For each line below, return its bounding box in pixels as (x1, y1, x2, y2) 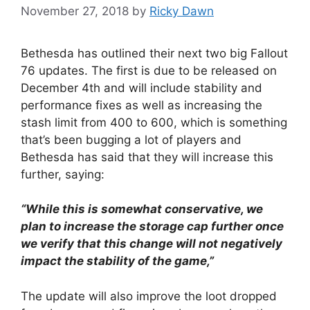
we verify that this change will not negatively (21, 237, 282, 250)
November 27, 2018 (21, 3, 129, 18)
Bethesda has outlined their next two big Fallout (21, 46, 288, 60)
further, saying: (21, 167, 104, 181)
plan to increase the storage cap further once (21, 219, 284, 233)
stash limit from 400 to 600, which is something (21, 115, 287, 129)
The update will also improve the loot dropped (21, 289, 277, 303)
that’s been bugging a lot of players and (21, 132, 241, 147)
